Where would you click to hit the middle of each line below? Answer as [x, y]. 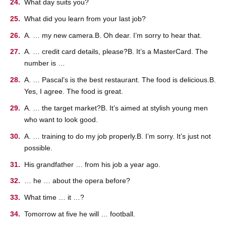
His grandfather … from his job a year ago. [92, 164]
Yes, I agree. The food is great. [74, 92]
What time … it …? [54, 197]
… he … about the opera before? [77, 181]
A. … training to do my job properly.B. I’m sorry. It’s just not [118, 136]
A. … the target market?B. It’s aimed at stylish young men [116, 108]
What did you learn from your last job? [85, 18]
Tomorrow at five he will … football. [80, 214]
